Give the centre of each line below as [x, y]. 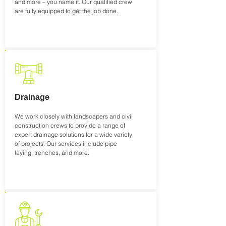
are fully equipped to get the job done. [66, 11]
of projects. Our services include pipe [66, 144]
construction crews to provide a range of [70, 125]
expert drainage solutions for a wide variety [73, 134]
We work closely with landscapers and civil [74, 116]
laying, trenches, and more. [52, 153]
